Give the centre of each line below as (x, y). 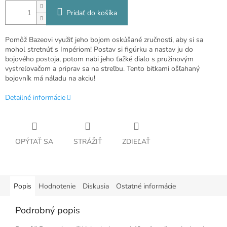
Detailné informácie (35, 98)
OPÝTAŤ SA (34, 142)
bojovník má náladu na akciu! (50, 79)
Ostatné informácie (146, 186)
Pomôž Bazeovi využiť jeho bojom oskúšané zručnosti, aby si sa (104, 40)
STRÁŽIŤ (88, 142)
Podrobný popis (48, 211)
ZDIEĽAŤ (136, 142)
